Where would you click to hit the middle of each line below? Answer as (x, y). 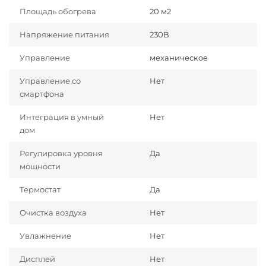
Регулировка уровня (61, 153)
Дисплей (37, 259)
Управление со (50, 81)
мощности (40, 166)
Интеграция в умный (62, 117)
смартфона (42, 94)
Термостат (40, 189)
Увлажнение (45, 236)
